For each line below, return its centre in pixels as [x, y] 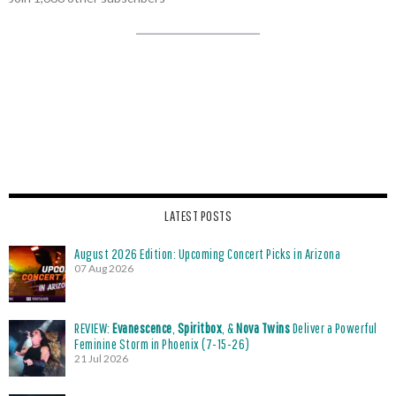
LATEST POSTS [198, 215]
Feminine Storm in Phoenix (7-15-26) [162, 343]
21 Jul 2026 [101, 358]
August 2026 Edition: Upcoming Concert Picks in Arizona [207, 253]
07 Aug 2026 [104, 268]
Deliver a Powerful [334, 327]
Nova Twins [263, 327]
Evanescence [142, 327]
